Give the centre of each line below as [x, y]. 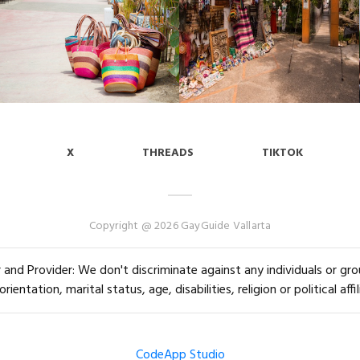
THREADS [168, 153]
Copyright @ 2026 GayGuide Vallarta [180, 227]
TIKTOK [282, 153]
